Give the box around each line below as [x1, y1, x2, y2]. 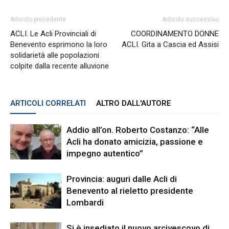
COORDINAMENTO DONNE [131, 29, 219, 38]
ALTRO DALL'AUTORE [96, 99, 171, 108]
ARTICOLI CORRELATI [10, 99, 86, 108]
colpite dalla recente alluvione [10, 61, 109, 71]
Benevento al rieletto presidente [66, 186, 193, 196]
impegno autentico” [66, 148, 143, 158]
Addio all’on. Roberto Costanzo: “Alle [66, 125, 209, 135]
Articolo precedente [10, 16, 66, 23]
